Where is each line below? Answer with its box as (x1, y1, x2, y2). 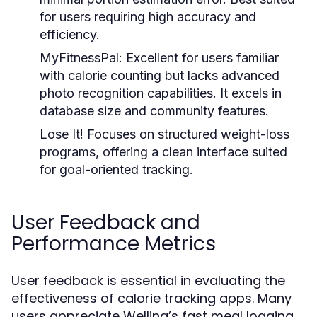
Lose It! (40, 127, 83, 142)
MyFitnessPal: (40, 50, 122, 65)
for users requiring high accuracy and (40, 9, 256, 24)
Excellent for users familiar (122, 50, 279, 65)
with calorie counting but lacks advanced (40, 68, 279, 83)
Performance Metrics (11, 230, 216, 258)
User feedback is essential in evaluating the (11, 272, 285, 289)
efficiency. (40, 27, 100, 42)
